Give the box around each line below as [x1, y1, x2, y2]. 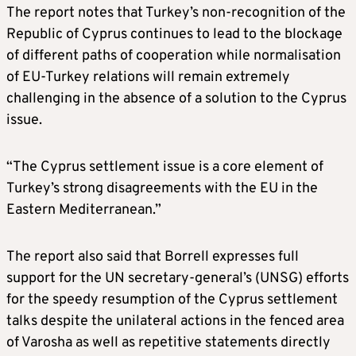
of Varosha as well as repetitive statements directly [6, 333, 331, 352]
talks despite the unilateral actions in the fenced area [6, 311, 344, 331]
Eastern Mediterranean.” [6, 200, 161, 219]
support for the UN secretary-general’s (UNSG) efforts [6, 269, 349, 288]
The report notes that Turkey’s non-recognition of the [6, 3, 346, 22]
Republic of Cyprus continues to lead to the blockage [6, 25, 342, 44]
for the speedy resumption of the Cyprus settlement [6, 290, 338, 309]
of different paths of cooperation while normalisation [6, 46, 341, 65]
